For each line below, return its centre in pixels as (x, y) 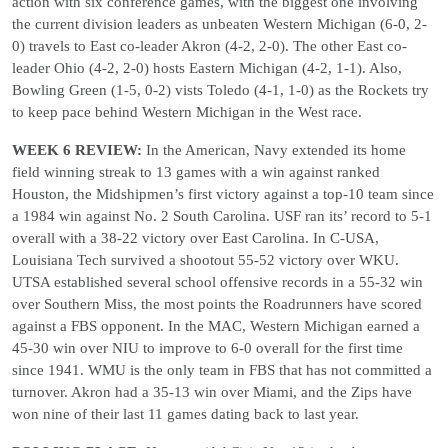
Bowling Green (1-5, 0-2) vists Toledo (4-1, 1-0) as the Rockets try (220, 90)
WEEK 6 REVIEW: (77, 150)
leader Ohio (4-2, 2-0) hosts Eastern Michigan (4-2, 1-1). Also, (207, 68)
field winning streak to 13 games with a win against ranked (196, 172)
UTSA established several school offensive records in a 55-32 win (217, 282)
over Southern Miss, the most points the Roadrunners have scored (217, 304)
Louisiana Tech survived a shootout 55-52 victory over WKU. (205, 260)
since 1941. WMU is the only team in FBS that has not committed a (222, 370)
